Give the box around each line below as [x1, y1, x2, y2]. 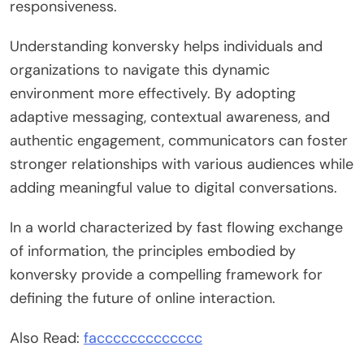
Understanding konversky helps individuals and [10, 36, 323, 56]
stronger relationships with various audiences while [10, 154, 353, 174]
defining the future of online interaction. [10, 288, 275, 308]
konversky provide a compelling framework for [10, 264, 323, 284]
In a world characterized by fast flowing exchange [10, 217, 343, 237]
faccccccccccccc [84, 327, 202, 348]
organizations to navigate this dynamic [10, 59, 270, 80]
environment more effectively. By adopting [10, 83, 296, 103]
